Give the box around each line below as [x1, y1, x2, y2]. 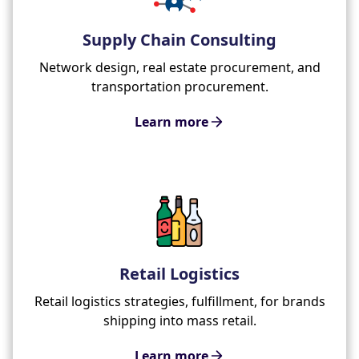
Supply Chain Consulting [83, 28, 276, 50]
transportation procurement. [91, 77, 268, 95]
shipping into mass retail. [103, 311, 256, 329]
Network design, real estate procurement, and [38, 58, 321, 76]
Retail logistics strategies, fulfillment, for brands [34, 292, 325, 310]
